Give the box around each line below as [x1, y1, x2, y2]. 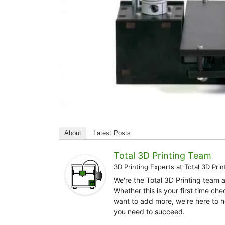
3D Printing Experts [114, 163, 174, 171]
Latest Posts [93, 129, 131, 137]
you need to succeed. [114, 207, 185, 216]
